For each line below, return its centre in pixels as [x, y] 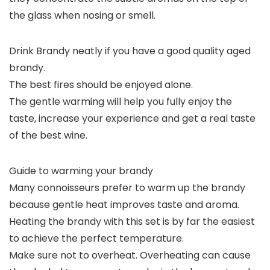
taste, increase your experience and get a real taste [132, 119]
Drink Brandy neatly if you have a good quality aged [130, 51]
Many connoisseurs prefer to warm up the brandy [127, 188]
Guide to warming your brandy [81, 171]
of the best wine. [48, 136]
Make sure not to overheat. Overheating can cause [130, 256]
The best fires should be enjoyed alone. [101, 85]
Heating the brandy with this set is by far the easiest [132, 222]
